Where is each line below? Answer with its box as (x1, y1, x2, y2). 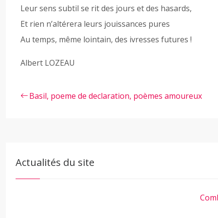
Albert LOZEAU (20, 57, 75, 68)
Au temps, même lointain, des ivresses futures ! (20, 34, 192, 45)
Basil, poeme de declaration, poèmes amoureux (29, 91, 202, 101)
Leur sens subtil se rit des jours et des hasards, (20, 3, 192, 14)
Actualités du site (16, 156, 94, 169)
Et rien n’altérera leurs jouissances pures (20, 18, 170, 29)
